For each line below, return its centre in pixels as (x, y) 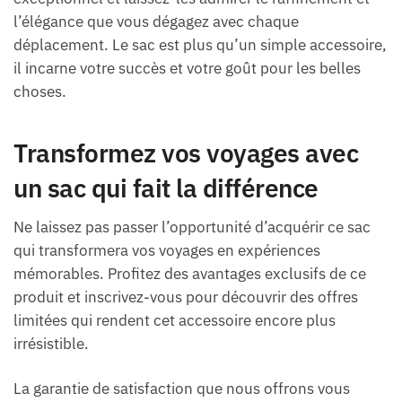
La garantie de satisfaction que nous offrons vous (182, 389)
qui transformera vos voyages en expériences (167, 251)
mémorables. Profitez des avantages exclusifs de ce (190, 274)
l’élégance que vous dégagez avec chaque (156, 21)
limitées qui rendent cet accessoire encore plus (175, 321)
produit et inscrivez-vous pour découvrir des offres (186, 297)
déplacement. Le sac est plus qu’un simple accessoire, (200, 44)
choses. (40, 91)
